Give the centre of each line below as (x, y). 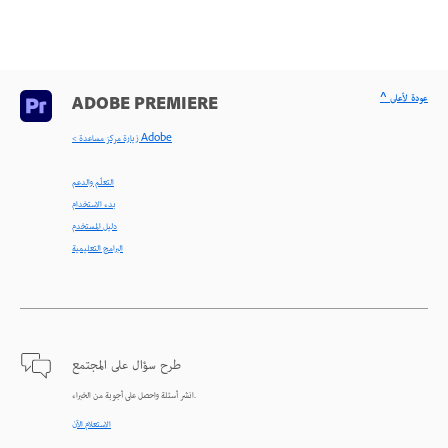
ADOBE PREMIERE (145, 106)
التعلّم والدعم (93, 183)
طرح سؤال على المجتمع (126, 366)
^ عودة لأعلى (409, 99)
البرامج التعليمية (97, 249)
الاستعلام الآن (91, 425)
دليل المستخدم (94, 227)
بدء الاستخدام (94, 205)
